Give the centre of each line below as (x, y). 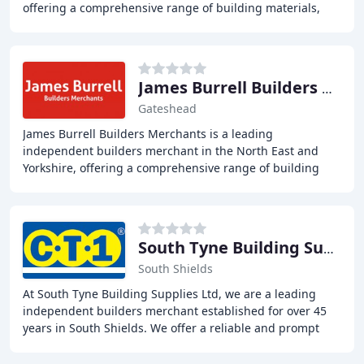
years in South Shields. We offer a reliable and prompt (171, 328)
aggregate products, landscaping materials (141, 25)
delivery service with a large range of (124, 345)
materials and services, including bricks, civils (148, 185)
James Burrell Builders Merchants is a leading (148, 134)
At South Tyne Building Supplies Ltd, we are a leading (169, 294)
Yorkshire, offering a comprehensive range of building (171, 168)
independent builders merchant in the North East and (171, 151)
